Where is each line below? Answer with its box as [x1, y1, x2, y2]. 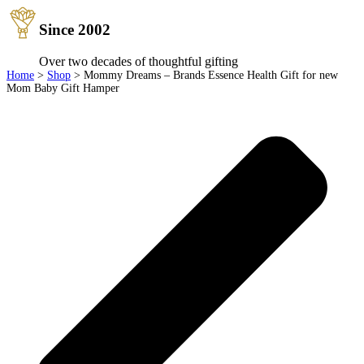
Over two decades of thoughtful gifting [39, 54, 238, 69]
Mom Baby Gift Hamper [6, 82, 119, 95]
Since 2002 [39, 21, 110, 39]
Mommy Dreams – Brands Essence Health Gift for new [84, 69, 338, 82]
